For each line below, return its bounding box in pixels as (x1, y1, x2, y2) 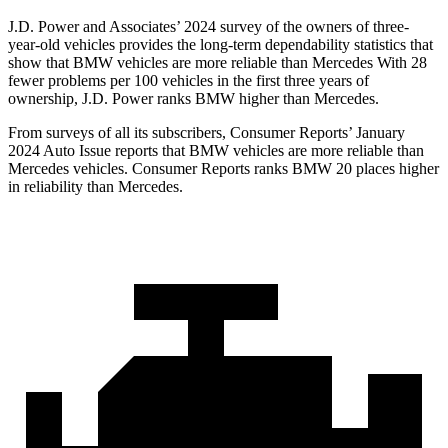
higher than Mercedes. (235, 90, 379, 108)
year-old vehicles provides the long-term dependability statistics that (8, 36, 433, 54)
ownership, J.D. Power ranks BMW (8, 90, 235, 108)
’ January (348, 124, 405, 142)
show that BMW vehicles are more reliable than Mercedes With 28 (8, 54, 427, 72)
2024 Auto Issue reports (8, 142, 162, 160)
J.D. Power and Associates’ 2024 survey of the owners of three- (8, 18, 409, 36)
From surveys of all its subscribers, (8, 124, 230, 142)
